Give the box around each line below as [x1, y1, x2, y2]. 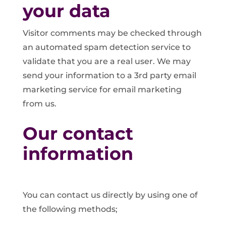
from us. [22, 98, 56, 108]
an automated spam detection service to [22, 42, 191, 52]
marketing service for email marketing [22, 84, 182, 94]
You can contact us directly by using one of [22, 190, 198, 200]
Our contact [22, 122, 133, 144]
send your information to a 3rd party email [22, 70, 196, 80]
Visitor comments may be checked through [22, 28, 202, 38]
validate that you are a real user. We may [22, 56, 191, 66]
